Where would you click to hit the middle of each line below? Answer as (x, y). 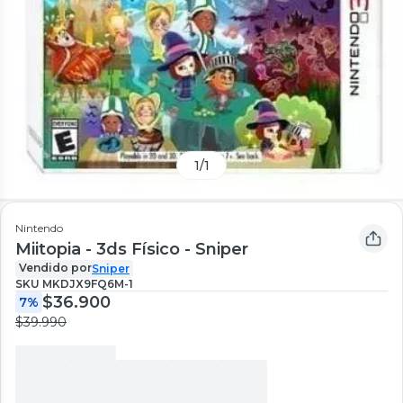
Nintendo (39, 228)
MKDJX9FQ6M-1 (88, 284)
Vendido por (55, 268)
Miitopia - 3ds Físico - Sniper (132, 250)
